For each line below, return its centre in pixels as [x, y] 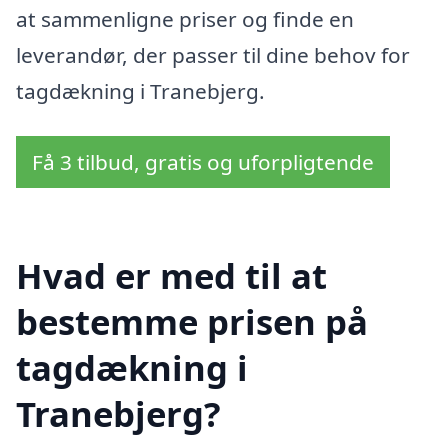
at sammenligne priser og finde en [185, 18]
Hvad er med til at [171, 276]
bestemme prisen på [192, 322]
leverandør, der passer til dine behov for [213, 54]
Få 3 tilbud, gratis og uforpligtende [203, 162]
